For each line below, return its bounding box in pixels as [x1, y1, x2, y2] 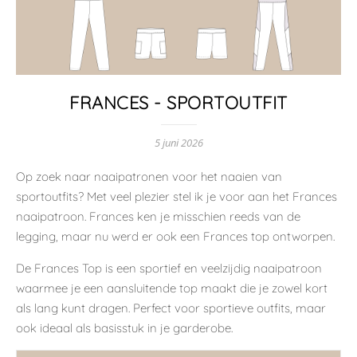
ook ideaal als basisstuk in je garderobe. [16, 320, 233, 335]
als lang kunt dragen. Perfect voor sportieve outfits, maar [16, 300, 326, 316]
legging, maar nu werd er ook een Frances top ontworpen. [16, 228, 335, 244]
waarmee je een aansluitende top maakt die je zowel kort [16, 280, 328, 296]
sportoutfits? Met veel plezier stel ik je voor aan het [16, 188, 292, 204]
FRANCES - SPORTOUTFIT [69, 91, 288, 114]
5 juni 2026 [154, 135, 203, 150]
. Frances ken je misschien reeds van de [84, 208, 300, 224]
